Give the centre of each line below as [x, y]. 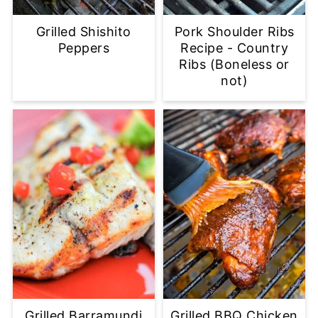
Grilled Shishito [83, 31]
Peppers [84, 48]
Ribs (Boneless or [234, 64]
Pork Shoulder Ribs [234, 31]
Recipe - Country [235, 48]
